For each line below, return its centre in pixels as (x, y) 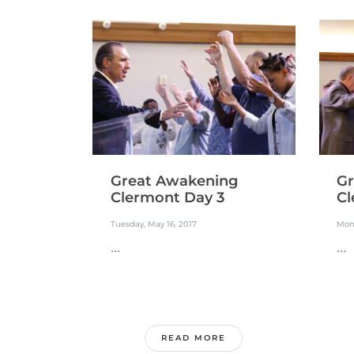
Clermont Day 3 (167, 197)
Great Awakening (174, 181)
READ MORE (194, 338)
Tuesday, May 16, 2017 (153, 224)
